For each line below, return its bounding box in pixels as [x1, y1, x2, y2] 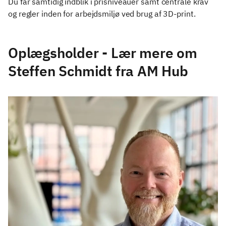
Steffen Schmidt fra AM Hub [8, 62, 188, 80]
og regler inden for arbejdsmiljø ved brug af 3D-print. [8, 9, 198, 19]
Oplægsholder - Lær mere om [8, 43, 197, 62]
